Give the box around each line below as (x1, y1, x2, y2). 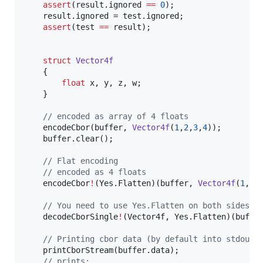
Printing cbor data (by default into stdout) (52, 234, 259, 244)
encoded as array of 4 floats (52, 111, 188, 121)
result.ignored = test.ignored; (24, 11, 43, 21)
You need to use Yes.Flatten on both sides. (52, 200, 254, 210)
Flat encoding (52, 156, 118, 166)
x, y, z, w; (85, 77, 141, 87)
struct (43, 55, 71, 65)
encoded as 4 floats (52, 167, 146, 177)
